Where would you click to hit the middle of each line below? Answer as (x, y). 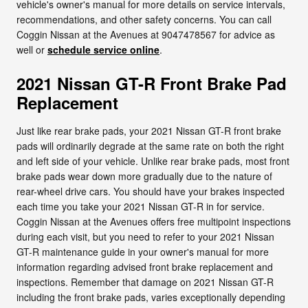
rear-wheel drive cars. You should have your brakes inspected (151, 191)
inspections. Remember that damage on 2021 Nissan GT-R (145, 282)
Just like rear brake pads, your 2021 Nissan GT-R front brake (149, 130)
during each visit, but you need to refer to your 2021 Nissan (145, 236)
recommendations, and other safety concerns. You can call (144, 19)
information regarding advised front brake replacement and (145, 266)
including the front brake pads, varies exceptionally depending (151, 297)
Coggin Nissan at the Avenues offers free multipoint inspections (154, 221)
